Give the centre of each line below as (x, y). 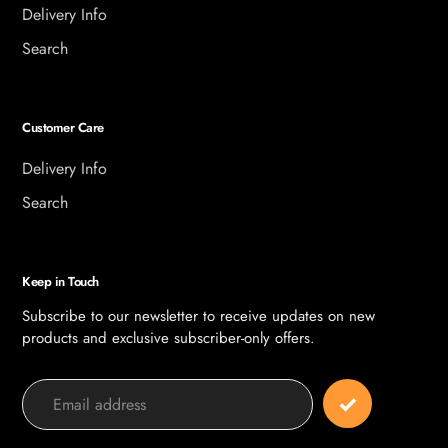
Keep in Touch (60, 281)
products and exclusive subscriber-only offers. (168, 338)
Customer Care (63, 127)
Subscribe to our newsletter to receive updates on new (198, 316)
